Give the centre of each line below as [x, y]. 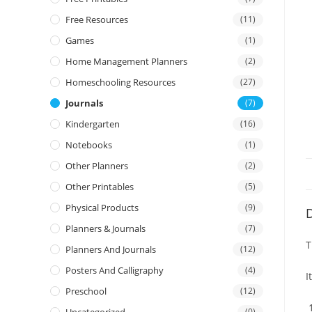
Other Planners [97, 166]
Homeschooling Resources [120, 82]
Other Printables [100, 187]
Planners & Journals [106, 228]
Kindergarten [93, 124]
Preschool [86, 291]
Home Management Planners [126, 61]
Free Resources [97, 19]
